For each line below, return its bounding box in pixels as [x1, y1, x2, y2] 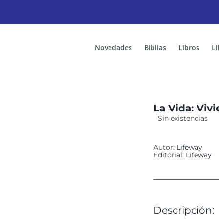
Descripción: [153, 204, 214, 216]
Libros [178, 43, 199, 52]
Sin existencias [158, 113, 208, 123]
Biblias [144, 43, 166, 52]
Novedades [95, 43, 132, 52]
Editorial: [153, 150, 186, 159]
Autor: [153, 142, 176, 152]
